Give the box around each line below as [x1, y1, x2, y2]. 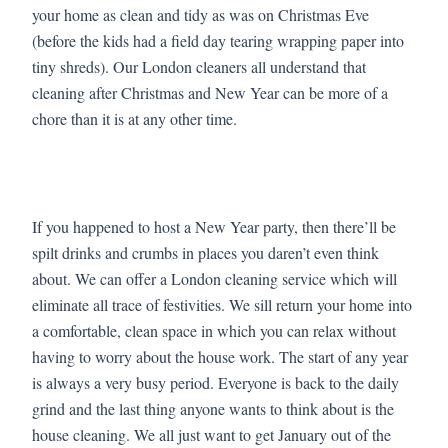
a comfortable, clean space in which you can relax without [32, 319, 396, 341]
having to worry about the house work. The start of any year [32, 345, 408, 367]
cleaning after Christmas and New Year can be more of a [32, 81, 388, 103]
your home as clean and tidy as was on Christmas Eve [32, 3, 369, 25]
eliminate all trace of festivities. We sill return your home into [32, 293, 412, 315]
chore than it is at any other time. [32, 107, 237, 129]
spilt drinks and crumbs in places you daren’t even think [32, 241, 379, 263]
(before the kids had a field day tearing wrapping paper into [32, 29, 404, 51]
